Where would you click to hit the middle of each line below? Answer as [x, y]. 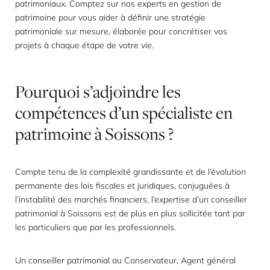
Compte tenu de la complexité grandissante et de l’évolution [130, 172]
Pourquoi [48, 91]
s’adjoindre [121, 91]
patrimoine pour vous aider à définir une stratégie [110, 17]
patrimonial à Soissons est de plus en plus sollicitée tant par [130, 213]
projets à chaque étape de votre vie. [84, 45]
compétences [61, 112]
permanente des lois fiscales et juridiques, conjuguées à [122, 186]
